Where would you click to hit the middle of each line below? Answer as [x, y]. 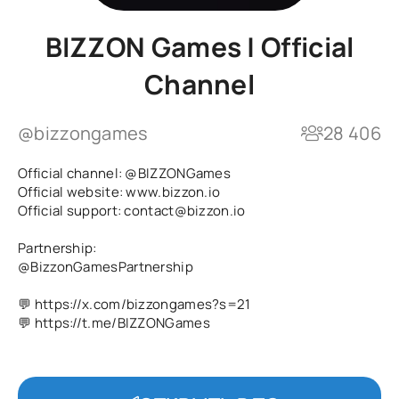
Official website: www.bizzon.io [119, 192]
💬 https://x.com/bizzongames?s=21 [134, 304]
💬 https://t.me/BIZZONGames [114, 323]
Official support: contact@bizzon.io [132, 211]
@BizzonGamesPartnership [106, 267]
